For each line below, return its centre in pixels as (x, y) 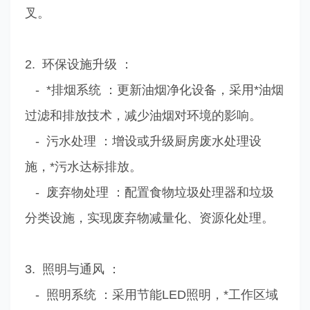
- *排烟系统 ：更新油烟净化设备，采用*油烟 (154, 90)
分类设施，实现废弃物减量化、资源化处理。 (149, 218)
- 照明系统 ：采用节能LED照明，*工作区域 (151, 294)
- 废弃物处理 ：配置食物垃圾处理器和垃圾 (149, 192)
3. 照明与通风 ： (72, 269)
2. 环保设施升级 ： (79, 64)
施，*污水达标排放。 (83, 166)
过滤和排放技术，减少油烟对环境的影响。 (143, 115)
